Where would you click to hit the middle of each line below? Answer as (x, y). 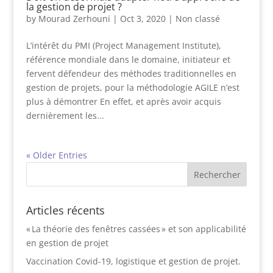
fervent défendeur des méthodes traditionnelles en (131, 73)
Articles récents (65, 210)
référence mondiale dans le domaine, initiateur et (128, 59)
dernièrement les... (65, 115)
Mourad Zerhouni (74, 19)
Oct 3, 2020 (143, 19)
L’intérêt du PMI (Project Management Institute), (123, 45)
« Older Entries (56, 155)
